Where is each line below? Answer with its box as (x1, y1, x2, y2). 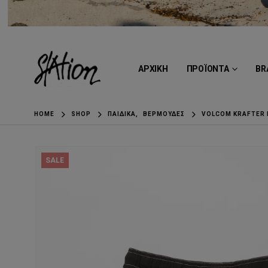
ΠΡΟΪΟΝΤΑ (186, 64, 229, 74)
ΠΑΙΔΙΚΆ (108, 110, 136, 117)
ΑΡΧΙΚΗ (138, 64, 168, 74)
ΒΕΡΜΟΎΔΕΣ (143, 110, 185, 117)
